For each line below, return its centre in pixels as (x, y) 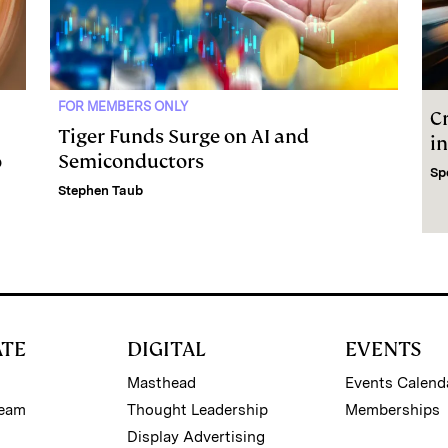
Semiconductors (131, 162)
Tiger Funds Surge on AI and (183, 137)
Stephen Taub (100, 191)
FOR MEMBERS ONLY (123, 107)
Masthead (161, 383)
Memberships (393, 410)
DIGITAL (166, 349)
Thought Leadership (197, 410)
